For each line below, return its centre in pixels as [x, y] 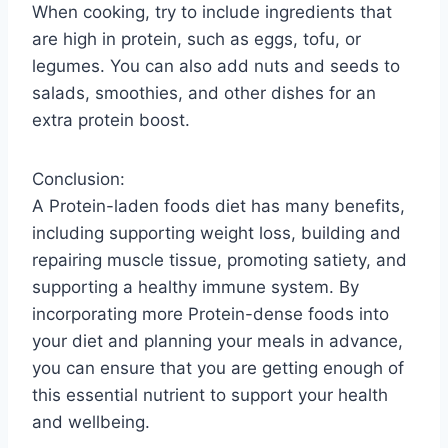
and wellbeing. [91, 422]
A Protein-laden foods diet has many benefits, [218, 206]
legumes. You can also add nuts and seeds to [216, 66]
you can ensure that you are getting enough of [218, 368]
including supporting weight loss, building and [216, 233]
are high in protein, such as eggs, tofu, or [196, 39]
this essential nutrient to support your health [210, 395]
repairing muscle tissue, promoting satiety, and [219, 260]
